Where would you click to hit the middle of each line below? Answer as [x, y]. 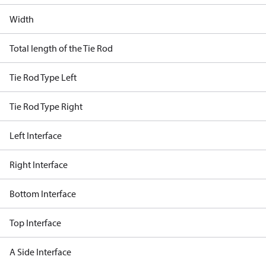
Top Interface [35, 223]
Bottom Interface [43, 194]
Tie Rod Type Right [46, 106]
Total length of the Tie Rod [61, 48]
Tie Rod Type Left [43, 77]
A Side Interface [40, 252]
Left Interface [36, 135]
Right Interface [39, 164]
